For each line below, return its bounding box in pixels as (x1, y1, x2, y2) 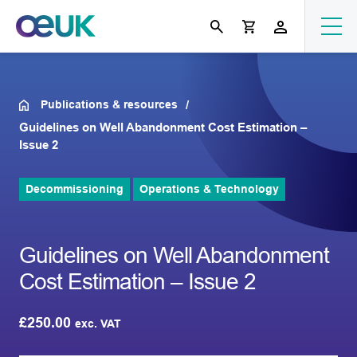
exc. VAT (75, 317, 121, 330)
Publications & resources (41, 98, 178, 111)
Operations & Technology (139, 182, 279, 195)
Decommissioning (25, 182, 124, 195)
